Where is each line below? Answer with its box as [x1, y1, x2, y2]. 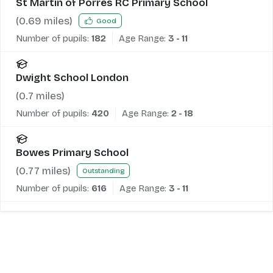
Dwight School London [16, 71, 129, 84]
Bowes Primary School [16, 146, 129, 159]
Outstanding [82, 166, 124, 175]
